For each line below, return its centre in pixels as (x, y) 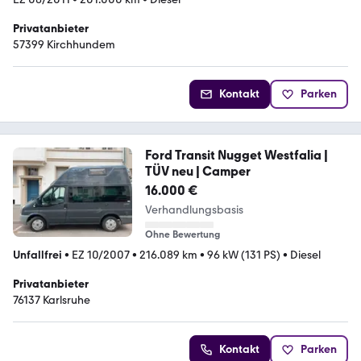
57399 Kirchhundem (64, 45)
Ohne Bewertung (182, 235)
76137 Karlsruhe (52, 301)
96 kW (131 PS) (244, 255)
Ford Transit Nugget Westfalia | (236, 156)
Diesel (305, 255)
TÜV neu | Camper (197, 172)
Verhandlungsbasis (194, 210)
